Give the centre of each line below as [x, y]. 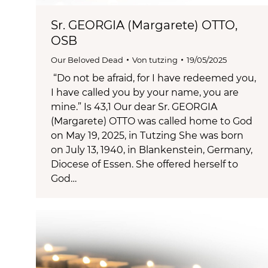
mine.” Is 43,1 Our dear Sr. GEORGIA [134, 106]
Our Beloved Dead [87, 60]
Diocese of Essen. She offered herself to [144, 164]
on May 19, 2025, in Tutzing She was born [147, 135]
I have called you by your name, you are [145, 92]
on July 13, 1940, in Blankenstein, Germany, [152, 150]
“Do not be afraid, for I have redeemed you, [153, 78]
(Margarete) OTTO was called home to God [152, 121]
